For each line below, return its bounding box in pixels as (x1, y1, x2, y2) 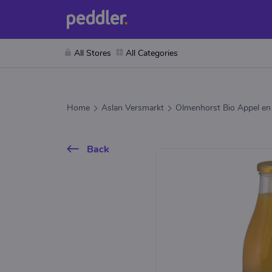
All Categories (126, 47, 178, 59)
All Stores (74, 47, 111, 59)
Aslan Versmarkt (101, 102, 164, 114)
